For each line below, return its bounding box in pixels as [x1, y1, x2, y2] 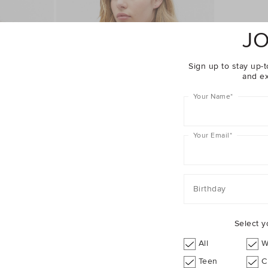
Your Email [193, 130, 230, 140]
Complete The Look [85, 227, 183, 240]
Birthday [193, 183, 226, 194]
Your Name [193, 92, 230, 101]
